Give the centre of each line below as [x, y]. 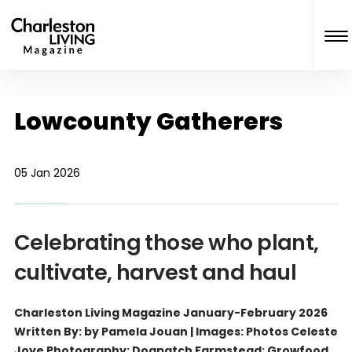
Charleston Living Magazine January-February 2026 [170, 313]
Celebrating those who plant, [166, 242]
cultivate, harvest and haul [155, 272]
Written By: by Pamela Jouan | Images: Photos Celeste [176, 332]
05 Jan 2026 [47, 173]
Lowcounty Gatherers [148, 122]
